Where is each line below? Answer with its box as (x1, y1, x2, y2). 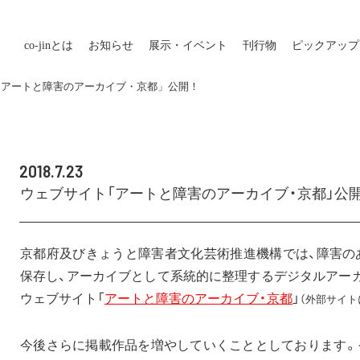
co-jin (24, 39, 51, 51)
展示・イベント (149, 39, 227, 51)
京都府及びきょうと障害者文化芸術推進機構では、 (20, 243, 317, 263)
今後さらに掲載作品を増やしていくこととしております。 (20, 334, 358, 354)
